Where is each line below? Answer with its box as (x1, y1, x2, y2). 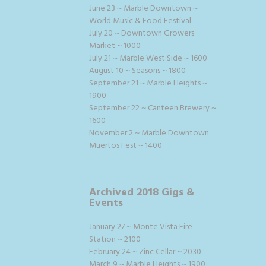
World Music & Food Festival (89, 14, 191, 28)
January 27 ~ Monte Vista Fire (89, 220, 192, 234)
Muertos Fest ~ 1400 (89, 138, 162, 153)
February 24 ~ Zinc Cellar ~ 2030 (89, 245, 201, 259)
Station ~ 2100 (89, 232, 141, 246)
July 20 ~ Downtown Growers (89, 26, 194, 40)
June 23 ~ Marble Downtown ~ (89, 1, 198, 15)
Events (89, 194, 123, 212)
